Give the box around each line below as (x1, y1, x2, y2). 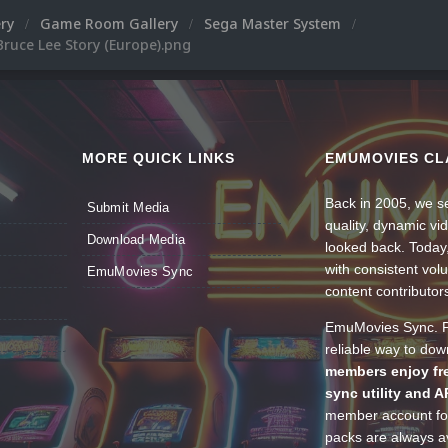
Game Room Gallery (40, 14, 182, 33)
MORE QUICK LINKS (81, 150, 235, 166)
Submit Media (86, 200, 170, 215)
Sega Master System (204, 14, 345, 33)
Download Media (86, 232, 186, 247)
